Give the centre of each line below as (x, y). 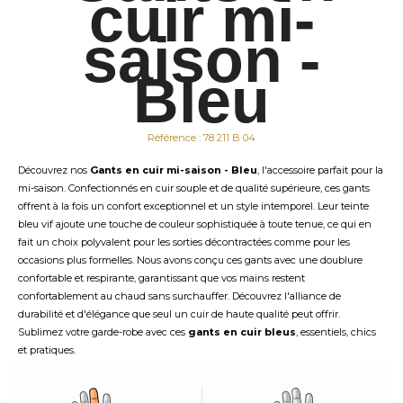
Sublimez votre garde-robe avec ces (103, 332)
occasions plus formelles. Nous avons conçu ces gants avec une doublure (190, 260)
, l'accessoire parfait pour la (320, 170)
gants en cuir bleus (242, 332)
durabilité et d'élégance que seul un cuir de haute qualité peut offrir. (179, 314)
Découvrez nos (54, 170)
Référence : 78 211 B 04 (201, 138)
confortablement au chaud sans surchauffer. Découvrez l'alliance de (179, 296)
